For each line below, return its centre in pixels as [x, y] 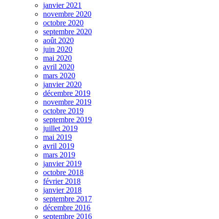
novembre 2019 [67, 102]
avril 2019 [59, 146]
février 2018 [62, 181]
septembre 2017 [67, 199]
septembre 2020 [67, 32]
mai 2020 [57, 58]
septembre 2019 [67, 120]
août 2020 [58, 41]
